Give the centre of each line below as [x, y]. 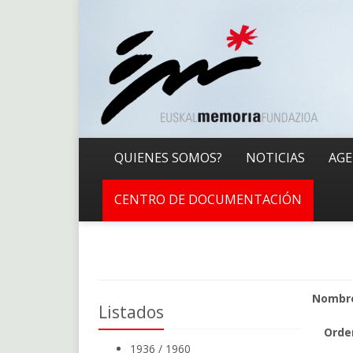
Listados [131, 312]
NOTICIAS [275, 158]
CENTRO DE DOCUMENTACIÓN [208, 199]
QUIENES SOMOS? [168, 158]
